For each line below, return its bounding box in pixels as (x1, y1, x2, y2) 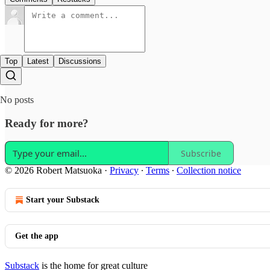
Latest (27, 56, 49, 66)
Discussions (58, 56, 101, 66)
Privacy (110, 165, 139, 176)
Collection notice (177, 165, 241, 176)
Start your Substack (26, 195, 99, 205)
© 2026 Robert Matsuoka (5, 165, 102, 176)
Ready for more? (5, 116, 89, 130)
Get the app (15, 231, 58, 241)
